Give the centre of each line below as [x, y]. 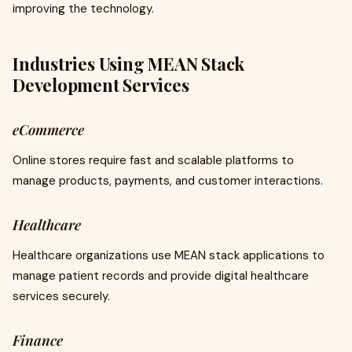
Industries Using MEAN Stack [129, 64]
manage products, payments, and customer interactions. [168, 181]
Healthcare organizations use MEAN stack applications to [169, 255]
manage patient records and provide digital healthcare [161, 276]
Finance [38, 340]
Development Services [101, 85]
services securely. [61, 296]
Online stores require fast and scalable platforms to [153, 160]
